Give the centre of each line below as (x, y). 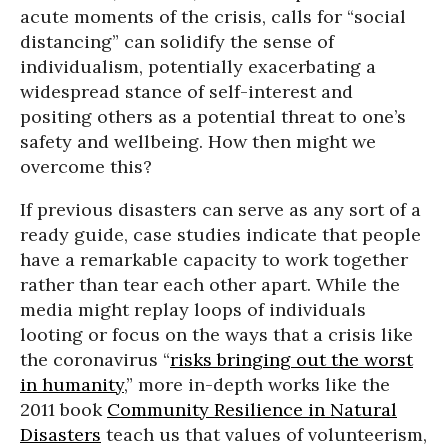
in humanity (72, 385)
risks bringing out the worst (291, 360)
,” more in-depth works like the (257, 385)
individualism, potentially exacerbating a (198, 67)
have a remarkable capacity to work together (214, 260)
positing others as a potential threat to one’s (213, 117)
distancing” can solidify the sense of (177, 42)
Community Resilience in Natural (252, 410)
